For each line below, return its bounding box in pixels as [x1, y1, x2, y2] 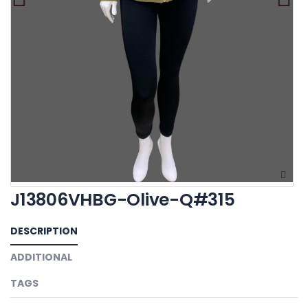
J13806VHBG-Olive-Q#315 [10, 188, 235, 212]
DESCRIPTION [10, 224, 78, 238]
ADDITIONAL [10, 250, 72, 264]
